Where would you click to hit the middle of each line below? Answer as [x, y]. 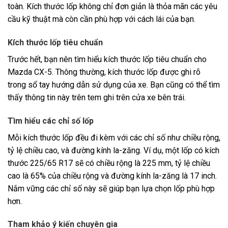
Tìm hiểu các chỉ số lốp [51, 121]
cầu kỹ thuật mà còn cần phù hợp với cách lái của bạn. [102, 19]
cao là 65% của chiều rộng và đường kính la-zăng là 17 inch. [112, 176]
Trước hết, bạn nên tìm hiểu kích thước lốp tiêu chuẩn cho [107, 59]
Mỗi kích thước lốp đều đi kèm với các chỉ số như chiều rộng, [114, 137]
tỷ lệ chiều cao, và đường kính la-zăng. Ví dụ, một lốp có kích [113, 150]
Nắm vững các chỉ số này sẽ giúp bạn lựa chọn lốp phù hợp [111, 188]
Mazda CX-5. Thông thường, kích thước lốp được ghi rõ [104, 72]
